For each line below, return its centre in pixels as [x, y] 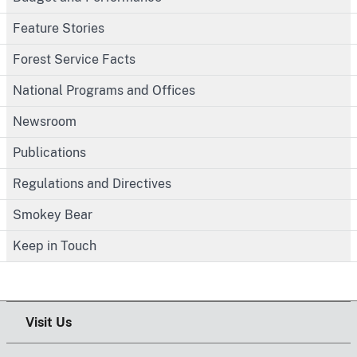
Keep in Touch [55, 245]
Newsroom [45, 121]
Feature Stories [59, 28]
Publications [49, 152]
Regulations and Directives [92, 183]
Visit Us [49, 322]
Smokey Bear [53, 214]
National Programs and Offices [104, 90]
